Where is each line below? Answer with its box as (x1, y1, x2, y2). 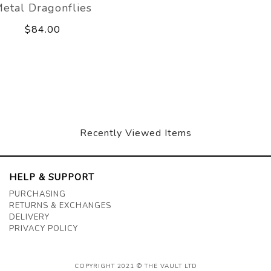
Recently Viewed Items (79, 126, 192, 140)
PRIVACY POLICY (9, 223, 78, 235)
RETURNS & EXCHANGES (9, 200, 111, 212)
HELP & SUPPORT (9, 171, 94, 184)
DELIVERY (9, 212, 50, 223)
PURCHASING (9, 189, 66, 200)
